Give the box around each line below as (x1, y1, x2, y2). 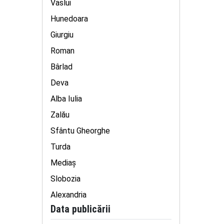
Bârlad (50, 62, 72, 71)
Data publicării (50, 203, 110, 215)
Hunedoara (50, 14, 88, 23)
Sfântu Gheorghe (50, 126, 110, 135)
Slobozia (50, 174, 80, 183)
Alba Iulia (50, 94, 82, 103)
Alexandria (50, 190, 86, 199)
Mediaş (50, 158, 76, 167)
